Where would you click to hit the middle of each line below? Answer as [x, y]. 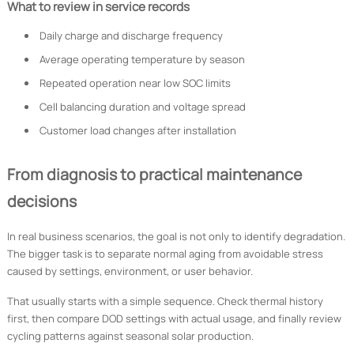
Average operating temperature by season [142, 60]
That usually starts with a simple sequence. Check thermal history [165, 301]
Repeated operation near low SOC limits [135, 83]
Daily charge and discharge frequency [131, 36]
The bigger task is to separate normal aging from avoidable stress [165, 254]
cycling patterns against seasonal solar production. [130, 336]
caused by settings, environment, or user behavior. [130, 271]
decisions [41, 201]
